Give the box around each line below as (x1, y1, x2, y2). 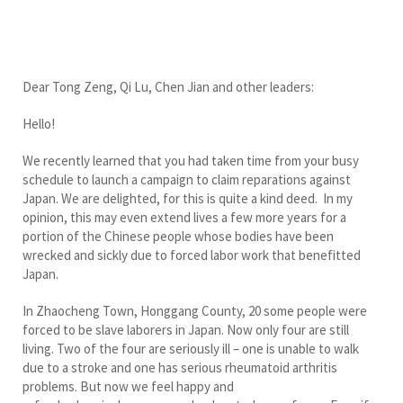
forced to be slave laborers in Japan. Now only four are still (22, 320, 349, 338)
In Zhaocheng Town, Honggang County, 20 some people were (22, 301, 367, 319)
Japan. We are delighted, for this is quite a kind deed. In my (22, 189, 353, 207)
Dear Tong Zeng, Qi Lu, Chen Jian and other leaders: (22, 77, 314, 95)
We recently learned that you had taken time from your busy (22, 151, 359, 169)
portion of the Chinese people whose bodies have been (22, 227, 334, 245)
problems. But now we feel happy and (22, 377, 234, 395)
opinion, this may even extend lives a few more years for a (22, 208, 346, 226)
